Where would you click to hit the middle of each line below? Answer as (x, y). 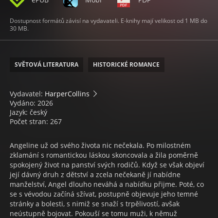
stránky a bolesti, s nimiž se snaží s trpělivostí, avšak (95, 203)
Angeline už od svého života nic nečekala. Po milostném (100, 145)
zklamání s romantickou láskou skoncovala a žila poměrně (104, 155)
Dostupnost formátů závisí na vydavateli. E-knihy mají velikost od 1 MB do (109, 20)
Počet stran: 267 (36, 121)
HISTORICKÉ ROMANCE (126, 64)
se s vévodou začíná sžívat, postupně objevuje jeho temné (104, 194)
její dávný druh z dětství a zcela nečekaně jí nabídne (95, 174)
